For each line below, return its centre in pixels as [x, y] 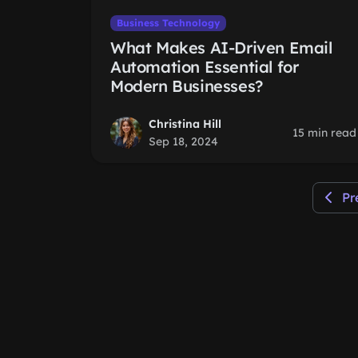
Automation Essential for [205, 67]
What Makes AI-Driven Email [221, 48]
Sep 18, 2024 [183, 141]
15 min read [324, 133]
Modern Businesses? [187, 86]
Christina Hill [185, 124]
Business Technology [168, 23]
